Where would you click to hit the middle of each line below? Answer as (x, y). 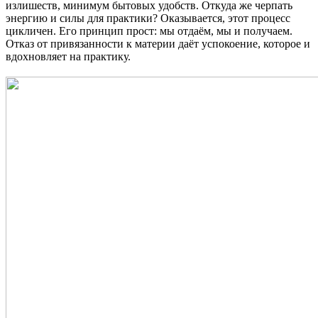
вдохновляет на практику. (68, 56)
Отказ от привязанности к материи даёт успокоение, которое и (158, 43)
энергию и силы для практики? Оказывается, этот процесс (148, 18)
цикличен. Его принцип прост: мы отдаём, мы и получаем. (149, 31)
